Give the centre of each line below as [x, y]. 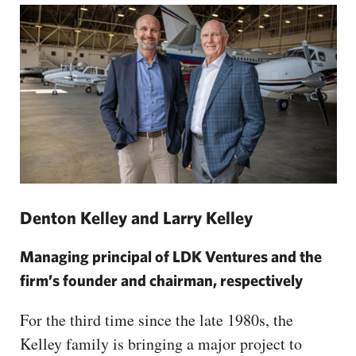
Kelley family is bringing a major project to [161, 343]
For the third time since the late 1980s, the [157, 319]
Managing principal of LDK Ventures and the [171, 256]
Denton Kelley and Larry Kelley [136, 217]
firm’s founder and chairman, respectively [161, 280]
